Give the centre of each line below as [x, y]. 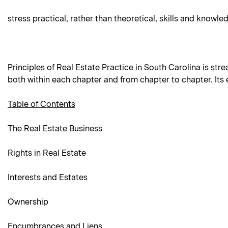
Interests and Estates [48, 178]
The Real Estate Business [55, 129]
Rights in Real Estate [47, 153]
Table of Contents [41, 104]
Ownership [28, 202]
